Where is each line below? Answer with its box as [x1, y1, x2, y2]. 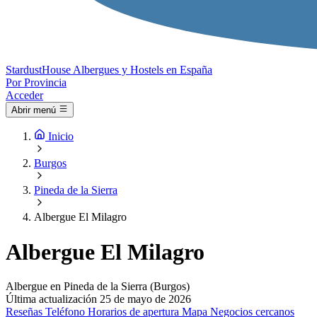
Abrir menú [11, 105, 56, 116]
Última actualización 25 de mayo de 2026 [6, 293, 191, 306]
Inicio [48, 130, 74, 143]
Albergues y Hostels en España [73, 64, 212, 76]
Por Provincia [6, 76, 67, 88]
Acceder [6, 89, 43, 101]
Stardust [6, 64, 42, 76]
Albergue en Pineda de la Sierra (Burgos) [6, 280, 190, 293]
